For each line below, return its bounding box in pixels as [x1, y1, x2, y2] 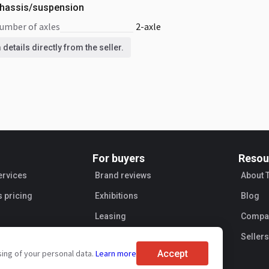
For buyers [92, 152, 145, 165]
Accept [157, 247, 188, 259]
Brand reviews [94, 171, 151, 180]
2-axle [136, 20, 161, 32]
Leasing [94, 211, 126, 221]
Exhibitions [94, 191, 138, 201]
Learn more [95, 248, 136, 259]
